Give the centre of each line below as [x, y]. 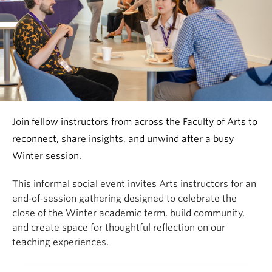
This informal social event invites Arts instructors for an [134, 184]
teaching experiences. [60, 243]
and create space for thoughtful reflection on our [119, 228]
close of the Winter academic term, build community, [128, 213]
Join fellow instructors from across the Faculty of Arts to [135, 122]
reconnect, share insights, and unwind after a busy [123, 139]
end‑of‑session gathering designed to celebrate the [124, 199]
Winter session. [47, 156]
